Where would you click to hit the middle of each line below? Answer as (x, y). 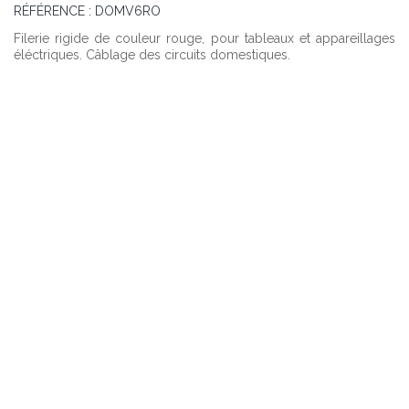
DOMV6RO (127, 11)
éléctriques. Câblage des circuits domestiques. (152, 55)
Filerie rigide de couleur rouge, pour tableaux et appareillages (204, 39)
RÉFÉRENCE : (52, 11)
